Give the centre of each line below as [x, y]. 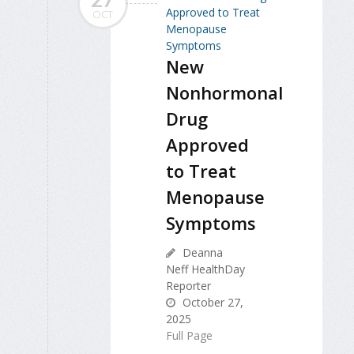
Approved [207, 145]
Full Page [189, 336]
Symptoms [211, 223]
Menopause [215, 197]
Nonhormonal [224, 93]
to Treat [201, 171]
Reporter [188, 286]
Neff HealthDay [205, 269]
